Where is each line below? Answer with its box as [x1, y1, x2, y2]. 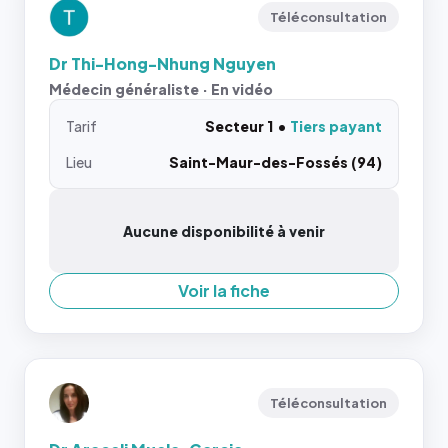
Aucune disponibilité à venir [123, 222, 325, 240]
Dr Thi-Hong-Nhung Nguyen [49, 53, 276, 74]
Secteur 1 [205, 117, 273, 135]
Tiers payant [290, 117, 382, 135]
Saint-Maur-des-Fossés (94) [169, 153, 382, 171]
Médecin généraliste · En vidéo [49, 80, 273, 98]
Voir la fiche [178, 280, 270, 301]
